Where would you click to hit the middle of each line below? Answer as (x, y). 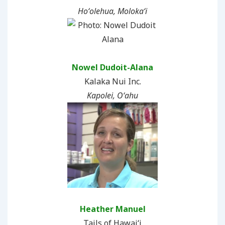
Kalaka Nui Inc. (113, 81)
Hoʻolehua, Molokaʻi (113, 11)
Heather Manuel (113, 209)
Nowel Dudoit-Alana (113, 67)
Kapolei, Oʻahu (113, 95)
